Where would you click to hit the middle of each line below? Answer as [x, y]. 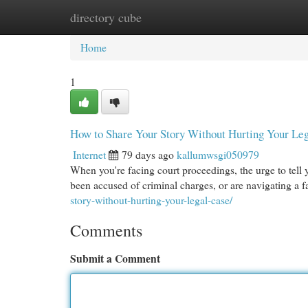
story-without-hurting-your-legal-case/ [151, 200]
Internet [89, 154]
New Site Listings [176, 17]
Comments [106, 230]
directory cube [106, 17]
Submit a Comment [115, 258]
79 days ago [148, 154]
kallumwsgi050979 [218, 154]
